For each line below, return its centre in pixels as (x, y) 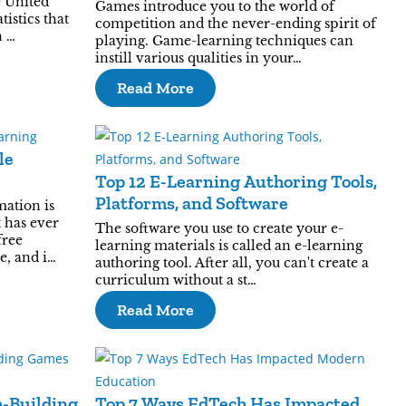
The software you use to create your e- (219, 228)
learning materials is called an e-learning (228, 246)
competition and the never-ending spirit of (235, 24)
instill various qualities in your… (198, 58)
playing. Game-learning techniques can (224, 41)
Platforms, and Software (191, 203)
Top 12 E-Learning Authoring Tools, (236, 181)
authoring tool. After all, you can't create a (232, 263)
